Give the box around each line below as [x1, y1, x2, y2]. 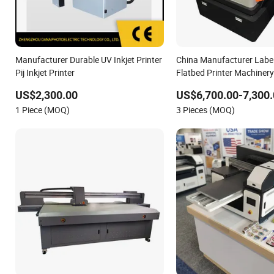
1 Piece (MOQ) [15, 103, 70, 116]
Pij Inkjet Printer [15, 66, 75, 78]
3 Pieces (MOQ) [176, 103, 235, 116]
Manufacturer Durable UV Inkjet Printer [15, 53, 162, 65]
